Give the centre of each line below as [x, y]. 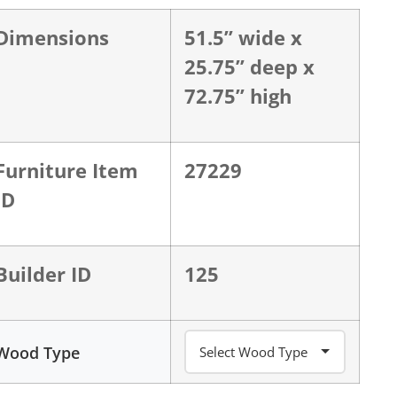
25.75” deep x [249, 66]
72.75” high [237, 96]
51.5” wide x [243, 37]
